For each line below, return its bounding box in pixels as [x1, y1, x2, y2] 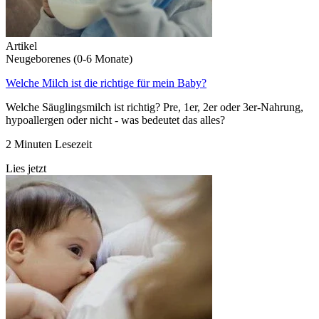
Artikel [6, 40, 37, 53]
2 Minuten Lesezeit [6, 138, 92, 151]
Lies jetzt [6, 162, 46, 175]
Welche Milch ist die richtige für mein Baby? [6, 77, 206, 90]
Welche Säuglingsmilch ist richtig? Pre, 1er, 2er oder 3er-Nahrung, [6, 101, 303, 114]
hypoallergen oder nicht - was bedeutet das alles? [6, 114, 225, 127]
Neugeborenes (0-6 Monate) [6, 53, 132, 66]
